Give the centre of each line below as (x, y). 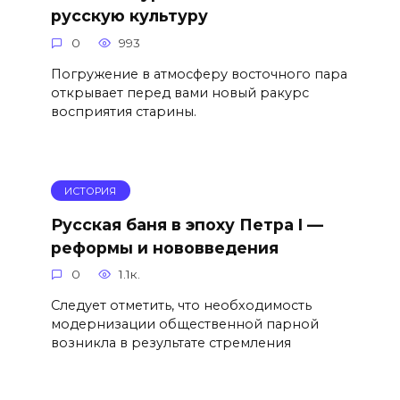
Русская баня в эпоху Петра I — (187, 224)
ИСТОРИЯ (91, 191)
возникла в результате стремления (171, 343)
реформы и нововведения (164, 247)
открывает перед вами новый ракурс (179, 92)
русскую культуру (129, 15)
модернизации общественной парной (184, 325)
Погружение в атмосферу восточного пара (199, 74)
